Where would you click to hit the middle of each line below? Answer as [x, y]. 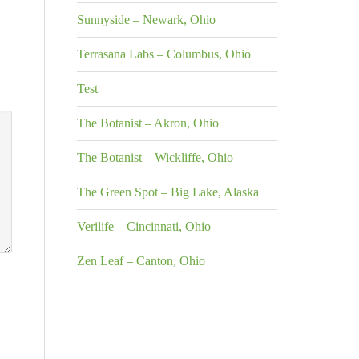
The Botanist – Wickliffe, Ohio [155, 157]
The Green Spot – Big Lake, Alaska [168, 192]
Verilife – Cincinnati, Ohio [144, 226]
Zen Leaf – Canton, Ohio [141, 261]
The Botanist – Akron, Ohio [148, 123]
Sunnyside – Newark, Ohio [146, 20]
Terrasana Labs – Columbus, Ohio [164, 54]
